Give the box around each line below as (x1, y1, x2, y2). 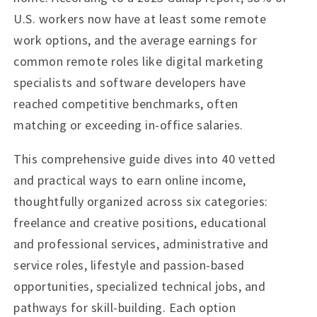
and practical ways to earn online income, (13, 172, 246, 188)
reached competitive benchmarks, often (13, 96, 238, 112)
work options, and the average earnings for (13, 32, 258, 48)
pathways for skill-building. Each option (13, 299, 236, 316)
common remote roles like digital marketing (13, 53, 264, 69)
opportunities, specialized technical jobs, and (13, 278, 266, 294)
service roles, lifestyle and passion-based (13, 257, 245, 273)
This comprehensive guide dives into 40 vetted (13, 151, 276, 167)
